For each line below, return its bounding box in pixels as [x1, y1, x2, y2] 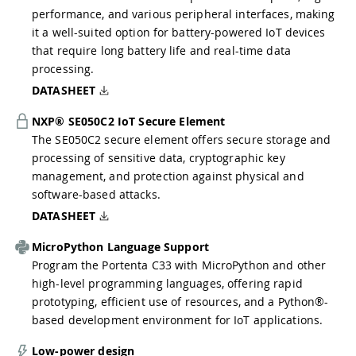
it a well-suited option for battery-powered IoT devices [32, 25, 326, 40]
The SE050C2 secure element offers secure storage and [32, 132, 331, 147]
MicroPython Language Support [32, 239, 209, 254]
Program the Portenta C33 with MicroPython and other [32, 257, 327, 273]
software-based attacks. [32, 187, 161, 202]
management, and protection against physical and [32, 168, 304, 184]
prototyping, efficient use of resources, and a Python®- [32, 294, 329, 309]
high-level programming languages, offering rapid [32, 276, 303, 291]
